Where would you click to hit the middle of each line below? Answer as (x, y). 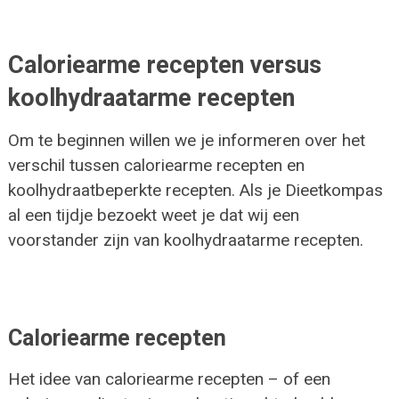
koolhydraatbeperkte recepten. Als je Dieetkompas (195, 190)
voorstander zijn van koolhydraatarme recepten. (185, 240)
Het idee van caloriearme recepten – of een (169, 379)
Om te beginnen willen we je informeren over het (186, 140)
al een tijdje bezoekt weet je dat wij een (153, 215)
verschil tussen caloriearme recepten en (156, 165)
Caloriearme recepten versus (164, 65)
